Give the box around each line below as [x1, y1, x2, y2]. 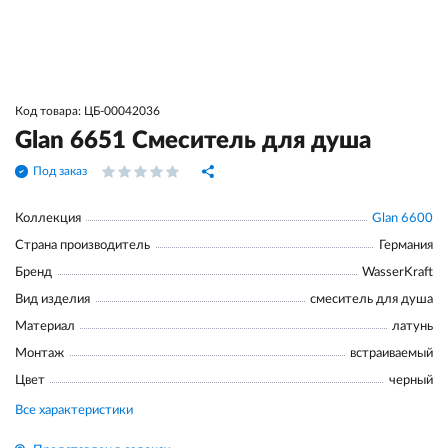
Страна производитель [15, 239, 150, 252]
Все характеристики [15, 404, 133, 417]
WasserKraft [362, 266, 433, 279]
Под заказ [33, 165, 87, 177]
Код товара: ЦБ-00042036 [15, 105, 160, 117]
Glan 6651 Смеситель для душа [15, 129, 371, 153]
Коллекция [15, 212, 81, 225]
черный [389, 374, 433, 387]
